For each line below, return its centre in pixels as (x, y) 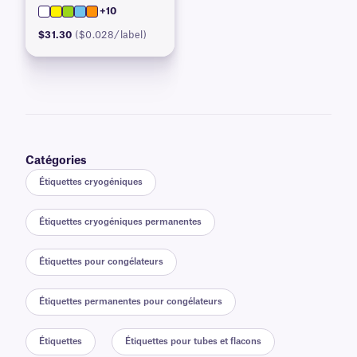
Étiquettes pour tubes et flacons (193, 342)
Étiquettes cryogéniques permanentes (120, 222)
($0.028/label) (111, 35)
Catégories (56, 161)
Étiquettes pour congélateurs (101, 262)
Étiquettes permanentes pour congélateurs (131, 302)
